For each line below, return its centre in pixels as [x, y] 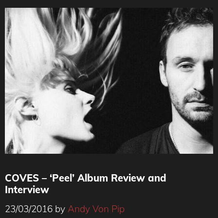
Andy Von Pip [96, 209]
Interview [27, 190]
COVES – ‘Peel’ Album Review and [86, 178]
